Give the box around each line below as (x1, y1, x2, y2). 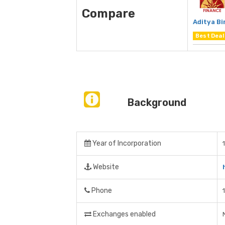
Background (127, 96, 186, 109)
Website (91, 163, 119, 172)
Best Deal (195, 33, 224, 40)
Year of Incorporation (91, 139, 161, 148)
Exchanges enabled (91, 210, 156, 219)
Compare (82, 7, 135, 21)
